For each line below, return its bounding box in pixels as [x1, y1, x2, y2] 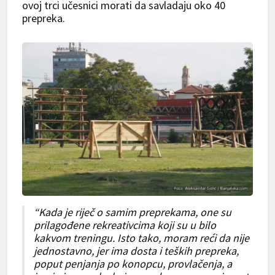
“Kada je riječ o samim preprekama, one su [34, 205, 231, 220]
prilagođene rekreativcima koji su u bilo [34, 218, 216, 233]
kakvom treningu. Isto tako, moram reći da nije [34, 231, 249, 246]
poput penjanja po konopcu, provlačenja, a [34, 257, 232, 271]
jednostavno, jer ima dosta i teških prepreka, [34, 244, 239, 258]
